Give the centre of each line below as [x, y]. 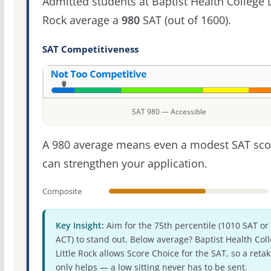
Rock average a [82, 20]
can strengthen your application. [125, 164]
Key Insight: [80, 226]
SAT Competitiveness [90, 50]
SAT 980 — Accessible [169, 112]
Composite [62, 191]
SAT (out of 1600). [185, 20]
